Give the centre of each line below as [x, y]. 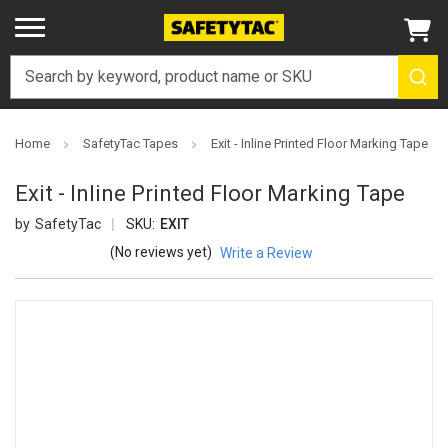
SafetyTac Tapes [130, 143]
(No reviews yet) [161, 252]
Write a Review [266, 253]
